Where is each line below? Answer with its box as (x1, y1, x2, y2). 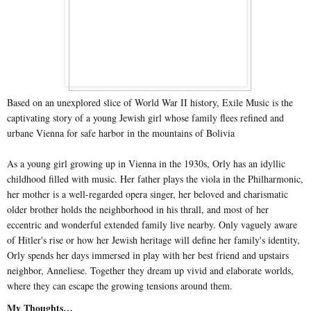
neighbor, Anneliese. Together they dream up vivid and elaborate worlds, (7, 263, 294, 277)
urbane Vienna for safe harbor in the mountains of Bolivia (7, 126, 235, 140)
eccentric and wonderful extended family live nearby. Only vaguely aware (7, 217, 297, 231)
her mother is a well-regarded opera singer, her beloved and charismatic (7, 187, 288, 201)
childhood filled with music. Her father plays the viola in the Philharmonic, (7, 171, 303, 185)
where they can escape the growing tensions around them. (7, 278, 233, 292)
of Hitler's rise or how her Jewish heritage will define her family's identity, (7, 233, 300, 246)
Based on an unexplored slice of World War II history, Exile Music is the (7, 95, 293, 109)
